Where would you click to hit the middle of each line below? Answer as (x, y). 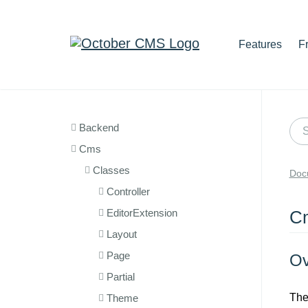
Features (260, 44)
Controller (128, 191)
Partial (121, 277)
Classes (111, 170)
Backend (99, 128)
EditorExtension (142, 213)
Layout (122, 234)
